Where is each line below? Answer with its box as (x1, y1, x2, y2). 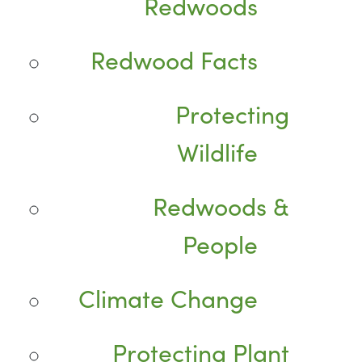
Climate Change (78, 280, 259, 314)
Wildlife (177, 133, 259, 168)
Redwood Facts (90, 41, 259, 76)
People (183, 225, 259, 260)
